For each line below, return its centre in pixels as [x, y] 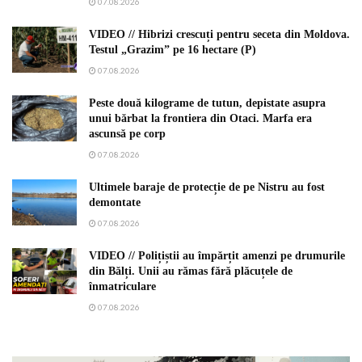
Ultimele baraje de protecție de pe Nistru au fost [207, 187]
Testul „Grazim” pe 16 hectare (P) [173, 50]
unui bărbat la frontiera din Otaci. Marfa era [200, 119]
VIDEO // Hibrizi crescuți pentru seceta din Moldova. [219, 35]
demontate [115, 203]
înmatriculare [122, 287]
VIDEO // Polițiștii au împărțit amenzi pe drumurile [217, 256]
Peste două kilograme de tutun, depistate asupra [207, 103]
